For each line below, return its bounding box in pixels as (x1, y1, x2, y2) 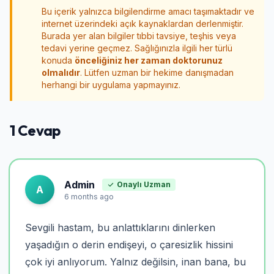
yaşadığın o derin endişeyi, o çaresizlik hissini (25, 239, 233, 251)
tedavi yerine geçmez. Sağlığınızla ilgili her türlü (42, 43, 232, 53)
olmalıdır (42, 67, 80, 78)
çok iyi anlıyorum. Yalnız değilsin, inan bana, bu (25, 256, 246, 268)
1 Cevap (10, 121, 61, 139)
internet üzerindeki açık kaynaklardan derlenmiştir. (42, 18, 243, 29)
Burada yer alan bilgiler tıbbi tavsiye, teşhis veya (42, 31, 236, 41)
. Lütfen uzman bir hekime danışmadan (80, 67, 234, 78)
